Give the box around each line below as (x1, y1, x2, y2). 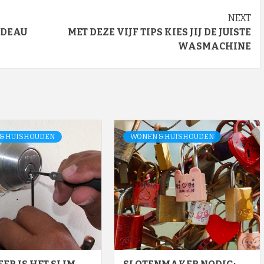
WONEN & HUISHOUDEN (130, 133, 214, 141)
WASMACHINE (178, 41, 251, 52)
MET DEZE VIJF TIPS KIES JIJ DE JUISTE (68, 27, 251, 38)
